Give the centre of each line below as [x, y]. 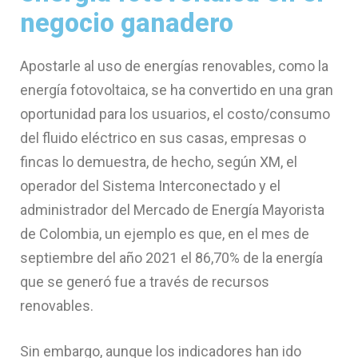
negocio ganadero [127, 24]
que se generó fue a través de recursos [145, 282]
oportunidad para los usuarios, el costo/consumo [175, 114]
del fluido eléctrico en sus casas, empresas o [163, 138]
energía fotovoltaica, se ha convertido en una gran [177, 90]
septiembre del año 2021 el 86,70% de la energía [171, 258]
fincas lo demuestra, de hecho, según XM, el [159, 162]
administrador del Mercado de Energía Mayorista [172, 210]
